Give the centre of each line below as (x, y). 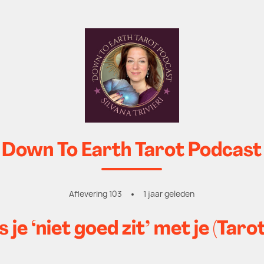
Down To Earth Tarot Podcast (132, 151)
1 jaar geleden (169, 194)
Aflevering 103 (96, 194)
